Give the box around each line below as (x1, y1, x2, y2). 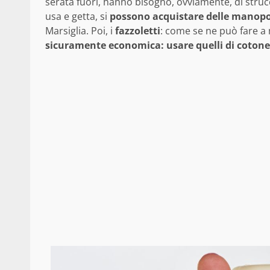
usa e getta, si (45, 9, 107, 23)
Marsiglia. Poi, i (45, 24, 115, 37)
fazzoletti (115, 24, 160, 37)
